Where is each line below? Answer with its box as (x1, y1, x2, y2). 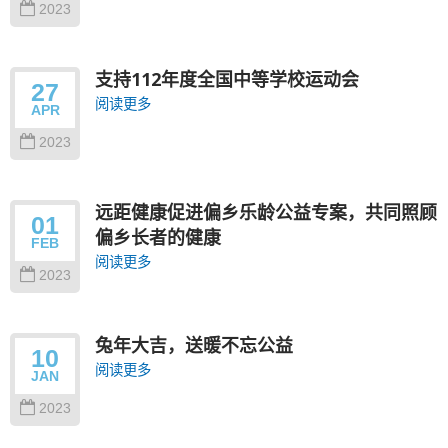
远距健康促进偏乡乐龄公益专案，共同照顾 (95, 199, 437, 224)
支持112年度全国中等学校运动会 (95, 66, 359, 91)
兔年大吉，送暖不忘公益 (95, 332, 293, 357)
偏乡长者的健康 (95, 224, 221, 249)
